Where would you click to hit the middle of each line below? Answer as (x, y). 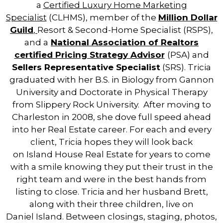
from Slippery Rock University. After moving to (111, 105)
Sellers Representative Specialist (86, 67)
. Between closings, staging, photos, (140, 217)
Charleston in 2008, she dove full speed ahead (111, 117)
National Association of (106, 43)
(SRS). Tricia (186, 67)
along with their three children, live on (111, 204)
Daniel (21, 217)
